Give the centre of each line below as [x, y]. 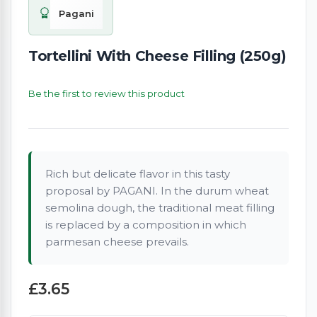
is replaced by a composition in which [146, 224]
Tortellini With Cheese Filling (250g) [157, 56]
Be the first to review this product [106, 93]
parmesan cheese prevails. [117, 241]
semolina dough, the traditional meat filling [160, 207]
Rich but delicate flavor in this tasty [138, 173]
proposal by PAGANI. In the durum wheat [157, 190]
